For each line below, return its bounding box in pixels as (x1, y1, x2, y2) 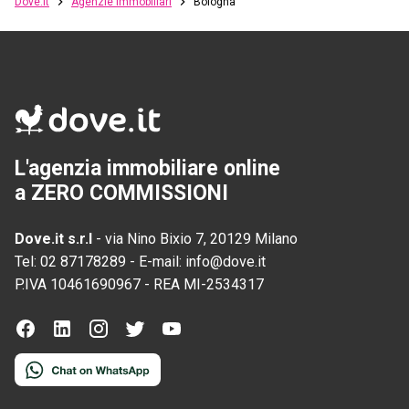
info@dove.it (185, 252, 266, 270)
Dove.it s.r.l (15, 229, 92, 247)
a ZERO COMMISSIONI (15, 180, 228, 205)
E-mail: (139, 252, 185, 270)
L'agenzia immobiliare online (15, 155, 280, 181)
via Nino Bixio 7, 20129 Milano (105, 229, 298, 247)
